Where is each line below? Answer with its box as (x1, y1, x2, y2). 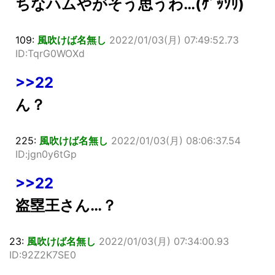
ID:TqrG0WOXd (15, 47, 85, 60)
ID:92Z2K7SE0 (9, 248, 76, 261)
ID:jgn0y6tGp (15, 147, 77, 160)
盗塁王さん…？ (15, 196, 117, 214)
